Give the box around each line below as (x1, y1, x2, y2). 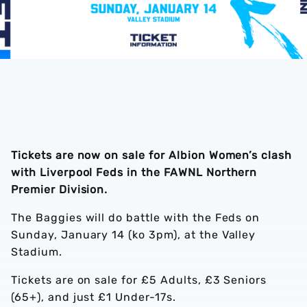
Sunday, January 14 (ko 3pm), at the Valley (11, 228, 256, 241)
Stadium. (11, 245, 62, 258)
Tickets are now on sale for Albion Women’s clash (11, 149, 293, 162)
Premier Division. (11, 183, 108, 196)
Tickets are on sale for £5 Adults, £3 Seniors (11, 273, 267, 286)
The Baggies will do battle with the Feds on (11, 211, 260, 224)
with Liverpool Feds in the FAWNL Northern (11, 166, 258, 179)
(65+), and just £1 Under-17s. (11, 291, 176, 304)
